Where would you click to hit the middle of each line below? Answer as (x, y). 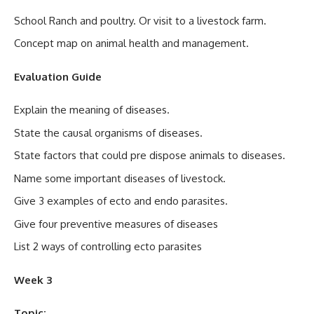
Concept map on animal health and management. (131, 43)
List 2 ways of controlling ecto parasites (108, 246)
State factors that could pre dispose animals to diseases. (150, 155)
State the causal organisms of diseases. (108, 132)
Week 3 (33, 280)
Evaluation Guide (58, 76)
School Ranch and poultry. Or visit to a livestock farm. (140, 20)
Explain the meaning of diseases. (92, 110)
